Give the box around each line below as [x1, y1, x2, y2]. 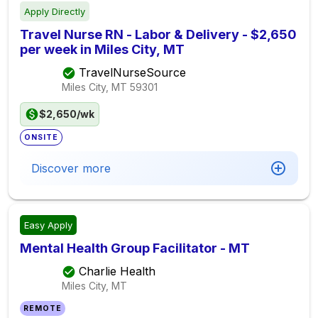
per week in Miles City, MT [20, 41, 185, 57]
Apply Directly [24, 5, 85, 17]
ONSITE [24, 132, 59, 142]
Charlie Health [79, 263, 155, 278]
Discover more [31, 160, 111, 175]
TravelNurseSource [79, 65, 186, 79]
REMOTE [23, 303, 62, 313]
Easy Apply [24, 219, 72, 231]
